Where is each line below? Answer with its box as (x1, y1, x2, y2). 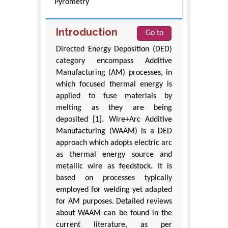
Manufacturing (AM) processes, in (56, 69, 172, 77)
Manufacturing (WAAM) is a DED (56, 127, 172, 136)
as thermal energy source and (56, 151, 172, 159)
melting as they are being (56, 104, 172, 112)
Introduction (56, 26, 118, 39)
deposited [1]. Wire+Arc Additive (56, 116, 172, 124)
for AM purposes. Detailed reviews (56, 197, 172, 206)
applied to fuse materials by (56, 92, 172, 101)
